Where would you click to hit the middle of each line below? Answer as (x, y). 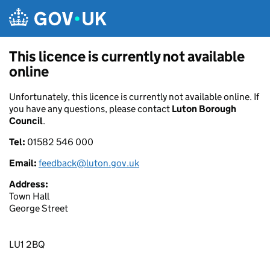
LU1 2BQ (27, 244)
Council (26, 121)
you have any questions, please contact (90, 109)
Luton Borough (204, 109)
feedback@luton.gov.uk (89, 163)
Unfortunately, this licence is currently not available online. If (134, 97)
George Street (39, 208)
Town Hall (29, 196)
